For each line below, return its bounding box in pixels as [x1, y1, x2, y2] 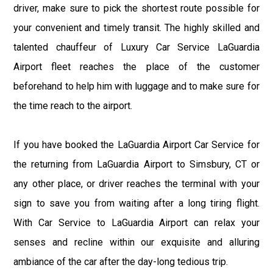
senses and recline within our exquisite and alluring [13, 236, 260, 248]
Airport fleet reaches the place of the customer [13, 60, 260, 73]
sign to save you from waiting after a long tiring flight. [13, 197, 260, 209]
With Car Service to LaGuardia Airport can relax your [13, 216, 260, 229]
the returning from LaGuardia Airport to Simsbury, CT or [13, 158, 260, 170]
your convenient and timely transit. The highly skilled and [13, 21, 260, 34]
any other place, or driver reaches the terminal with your [13, 177, 260, 190]
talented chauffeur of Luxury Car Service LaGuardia [13, 41, 260, 53]
